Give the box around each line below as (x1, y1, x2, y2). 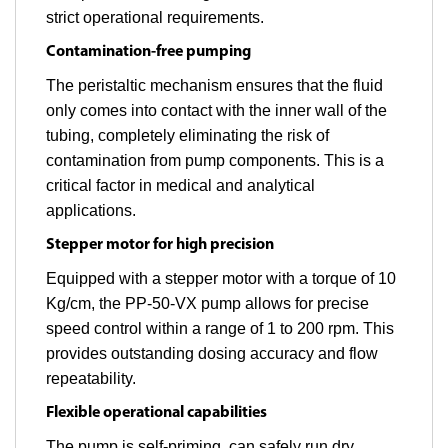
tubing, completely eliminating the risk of (46, 127, 329, 145)
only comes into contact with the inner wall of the (46, 102, 387, 120)
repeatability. (46, 370, 136, 388)
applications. (46, 202, 136, 220)
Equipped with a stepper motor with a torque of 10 (46, 270, 396, 288)
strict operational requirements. (46, 9, 264, 27)
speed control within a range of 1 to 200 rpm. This (46, 320, 394, 338)
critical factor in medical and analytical (46, 177, 315, 195)
